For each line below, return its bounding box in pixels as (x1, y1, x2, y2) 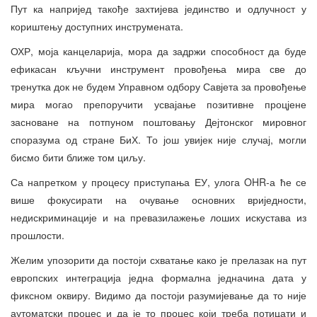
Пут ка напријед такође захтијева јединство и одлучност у (11, 1, 306, 16)
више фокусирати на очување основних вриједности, (11, 192, 306, 207)
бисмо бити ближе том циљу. (11, 150, 146, 165)
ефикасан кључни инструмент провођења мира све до (11, 62, 306, 76)
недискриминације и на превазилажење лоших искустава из (11, 210, 306, 225)
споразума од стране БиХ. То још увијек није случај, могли (11, 132, 306, 147)
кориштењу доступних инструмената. (11, 19, 183, 34)
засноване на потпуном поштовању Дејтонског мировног (11, 115, 306, 129)
